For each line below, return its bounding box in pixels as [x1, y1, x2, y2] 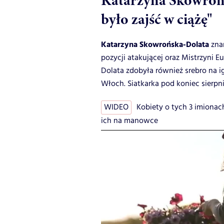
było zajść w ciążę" [101, 8, 212, 30]
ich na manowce [101, 115, 158, 127]
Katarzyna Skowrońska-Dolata [101, 38, 211, 51]
